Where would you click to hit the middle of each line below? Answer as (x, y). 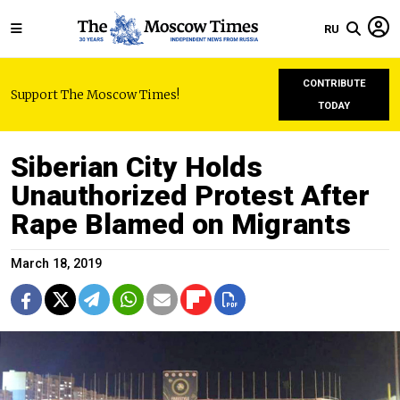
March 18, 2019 (56, 264)
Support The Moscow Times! (95, 95)
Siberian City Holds (137, 167)
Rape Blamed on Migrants (181, 224)
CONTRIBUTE (334, 83)
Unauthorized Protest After (190, 196)
